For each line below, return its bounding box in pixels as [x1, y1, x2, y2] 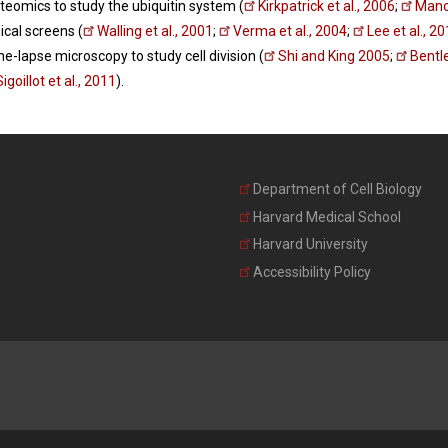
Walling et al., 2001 [97, 23, 213, 40]
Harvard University [253, 236, 368, 253]
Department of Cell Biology [253, 180, 422, 197]
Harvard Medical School [253, 208, 401, 225]
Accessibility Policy [253, 264, 371, 281]
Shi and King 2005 [278, 48, 390, 65]
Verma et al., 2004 [233, 23, 347, 40]
